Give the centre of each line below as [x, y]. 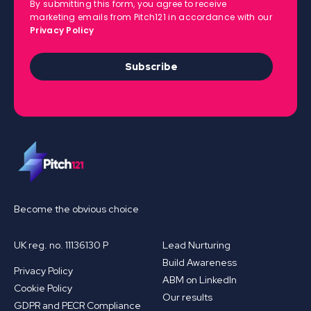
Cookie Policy [43, 288]
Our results [187, 297]
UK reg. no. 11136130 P [61, 245]
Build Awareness [200, 262]
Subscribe [151, 67]
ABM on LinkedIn [200, 279]
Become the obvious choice [76, 209]
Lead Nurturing [196, 245]
